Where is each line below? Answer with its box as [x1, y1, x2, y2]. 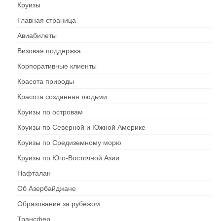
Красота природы [17, 76, 74, 86]
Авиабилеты [17, 30, 57, 40]
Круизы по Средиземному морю [17, 137, 121, 147]
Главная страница [17, 15, 76, 25]
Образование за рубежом [17, 198, 100, 209]
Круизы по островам [17, 107, 83, 117]
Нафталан [17, 168, 51, 178]
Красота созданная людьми [17, 91, 107, 102]
